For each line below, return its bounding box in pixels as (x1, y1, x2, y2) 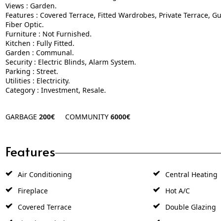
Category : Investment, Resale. (5, 77, 106, 87)
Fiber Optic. (5, 11, 44, 21)
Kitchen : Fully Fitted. (5, 30, 74, 40)
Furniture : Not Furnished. (5, 21, 92, 31)
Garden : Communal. (5, 39, 74, 49)
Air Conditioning (15, 162, 72, 172)
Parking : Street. (5, 58, 58, 68)
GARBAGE (5, 104, 39, 113)
